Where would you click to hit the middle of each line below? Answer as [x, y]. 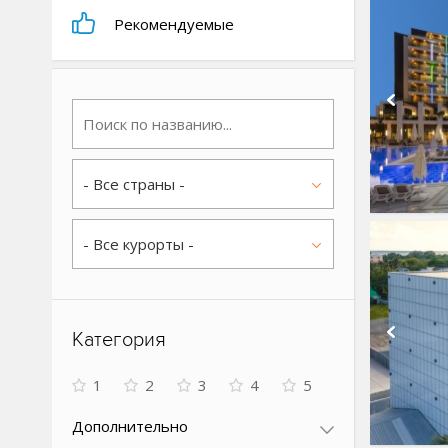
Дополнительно [130, 426]
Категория [119, 340]
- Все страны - [134, 184]
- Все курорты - [138, 244]
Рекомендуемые [172, 24]
